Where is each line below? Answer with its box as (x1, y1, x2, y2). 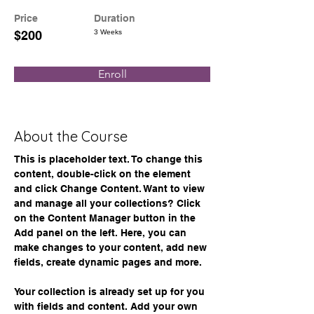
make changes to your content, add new (14, 242, 210, 253)
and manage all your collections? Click (14, 198, 203, 209)
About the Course (14, 128, 128, 145)
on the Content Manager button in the (14, 212, 198, 224)
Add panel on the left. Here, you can (14, 227, 189, 238)
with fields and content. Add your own (14, 301, 200, 312)
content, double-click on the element (14, 168, 193, 179)
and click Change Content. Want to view (14, 183, 207, 194)
